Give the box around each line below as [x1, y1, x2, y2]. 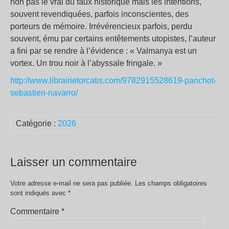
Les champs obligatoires [135, 179, 207, 187]
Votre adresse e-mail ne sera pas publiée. [10, 179, 133, 187]
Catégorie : [16, 119, 58, 128]
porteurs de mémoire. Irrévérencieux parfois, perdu [10, 21, 192, 31]
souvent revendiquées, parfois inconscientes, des [10, 9, 189, 18]
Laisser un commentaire [10, 155, 137, 169]
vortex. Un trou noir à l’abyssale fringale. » [10, 58, 162, 67]
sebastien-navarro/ [10, 88, 78, 97]
